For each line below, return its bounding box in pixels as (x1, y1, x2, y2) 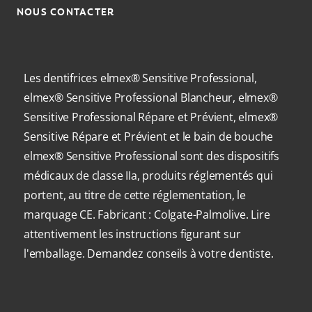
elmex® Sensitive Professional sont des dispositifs (24, 148, 279, 164)
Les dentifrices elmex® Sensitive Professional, (24, 70, 257, 86)
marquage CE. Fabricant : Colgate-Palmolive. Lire (24, 207, 270, 222)
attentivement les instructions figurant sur (24, 226, 241, 242)
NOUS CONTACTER (17, 6, 115, 18)
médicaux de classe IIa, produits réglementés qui (24, 168, 273, 183)
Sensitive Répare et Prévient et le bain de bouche (24, 129, 274, 144)
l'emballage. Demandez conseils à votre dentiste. (24, 246, 274, 261)
